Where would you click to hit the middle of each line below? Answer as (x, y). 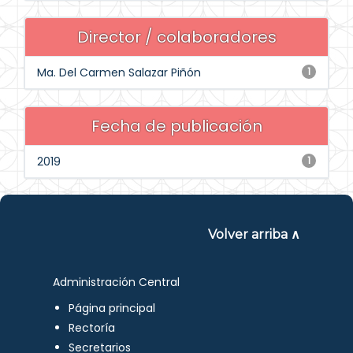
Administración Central (117, 282)
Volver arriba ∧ (254, 234)
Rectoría (92, 328)
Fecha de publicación (176, 126)
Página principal (112, 308)
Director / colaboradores (176, 37)
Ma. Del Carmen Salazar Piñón (119, 72)
